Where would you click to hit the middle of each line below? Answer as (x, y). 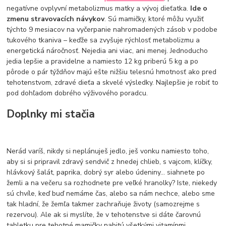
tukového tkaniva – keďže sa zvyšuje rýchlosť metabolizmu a (103, 40)
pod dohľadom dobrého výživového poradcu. (77, 93)
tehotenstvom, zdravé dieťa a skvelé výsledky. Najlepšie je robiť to (113, 82)
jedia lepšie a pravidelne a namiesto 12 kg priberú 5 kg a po (103, 61)
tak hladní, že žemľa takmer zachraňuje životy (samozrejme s (103, 204)
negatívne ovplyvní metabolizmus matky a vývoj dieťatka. (99, 8)
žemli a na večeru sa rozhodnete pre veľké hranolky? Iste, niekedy (112, 183)
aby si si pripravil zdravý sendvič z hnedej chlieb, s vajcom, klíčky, (110, 162)
